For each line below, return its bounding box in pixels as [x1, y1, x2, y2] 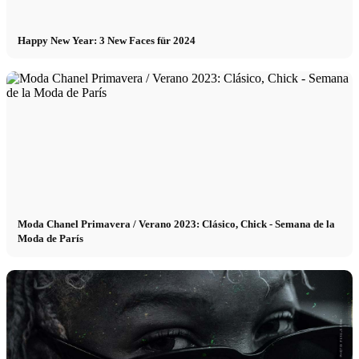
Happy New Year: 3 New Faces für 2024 [18, 34, 196, 46]
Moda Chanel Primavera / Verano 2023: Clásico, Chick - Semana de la [18, 218, 336, 231]
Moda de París [18, 232, 84, 245]
